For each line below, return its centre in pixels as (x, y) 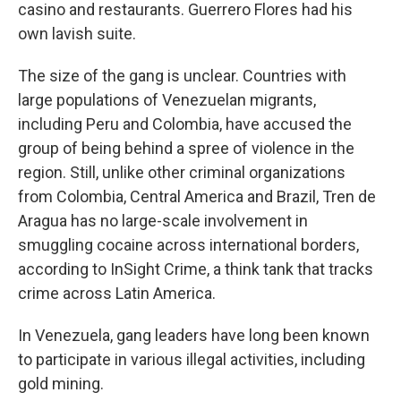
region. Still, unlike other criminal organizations (182, 172)
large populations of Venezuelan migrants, (167, 99)
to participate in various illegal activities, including (192, 359)
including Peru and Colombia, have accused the (185, 124)
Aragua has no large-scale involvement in (163, 220)
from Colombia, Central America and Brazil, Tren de (197, 196)
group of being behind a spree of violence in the (186, 148)
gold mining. (61, 383)
